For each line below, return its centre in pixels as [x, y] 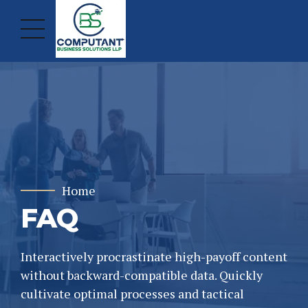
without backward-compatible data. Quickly [142, 275]
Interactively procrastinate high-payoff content [154, 257]
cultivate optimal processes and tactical [132, 294]
